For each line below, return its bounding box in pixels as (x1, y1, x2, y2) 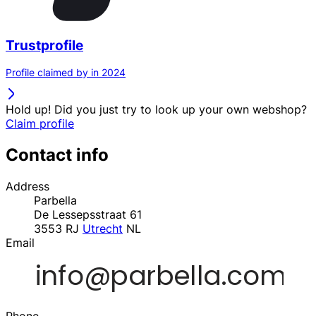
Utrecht (83, 221, 123, 236)
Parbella (34, 193, 77, 208)
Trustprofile (6, 37, 83, 54)
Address (6, 179, 49, 194)
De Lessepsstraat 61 (34, 207, 142, 222)
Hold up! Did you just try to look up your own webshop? (6, 102, 307, 117)
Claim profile (6, 116, 74, 131)
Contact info (6, 145, 109, 166)
